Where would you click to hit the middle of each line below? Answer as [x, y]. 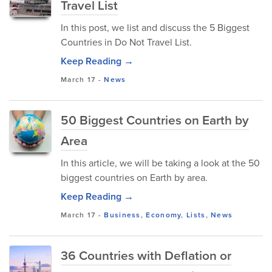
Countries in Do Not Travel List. [126, 42]
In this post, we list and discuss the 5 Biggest [155, 28]
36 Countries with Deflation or [146, 255]
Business [122, 215]
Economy [164, 215]
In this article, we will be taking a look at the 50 [160, 163]
